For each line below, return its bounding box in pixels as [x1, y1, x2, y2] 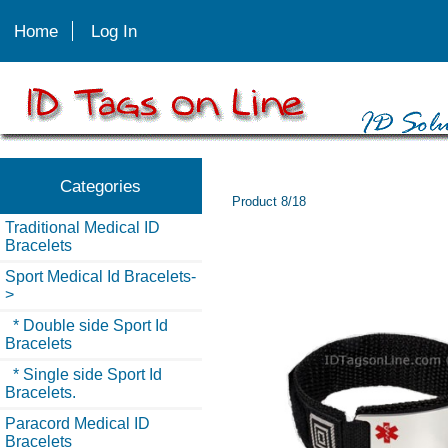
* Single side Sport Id [5, 365, 162, 383]
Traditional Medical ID [5, 218, 160, 236]
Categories [60, 175, 142, 196]
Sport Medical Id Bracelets [5, 267, 191, 285]
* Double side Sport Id [5, 316, 168, 334]
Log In [91, 20, 138, 41]
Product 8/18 [232, 194, 307, 210]
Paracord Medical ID [5, 414, 150, 432]
